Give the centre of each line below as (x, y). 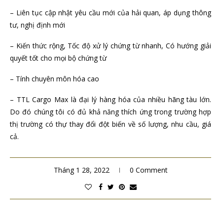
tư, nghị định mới (37, 25)
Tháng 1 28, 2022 (81, 170)
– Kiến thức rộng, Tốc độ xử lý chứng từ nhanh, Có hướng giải (110, 46)
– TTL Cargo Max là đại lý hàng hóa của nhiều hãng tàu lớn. (110, 100)
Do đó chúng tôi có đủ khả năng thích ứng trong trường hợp (110, 112)
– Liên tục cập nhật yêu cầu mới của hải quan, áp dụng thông (110, 13)
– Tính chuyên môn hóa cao (55, 79)
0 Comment (148, 170)
